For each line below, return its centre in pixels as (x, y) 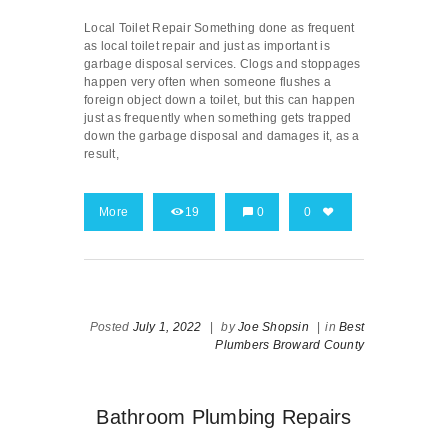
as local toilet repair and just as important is (207, 46)
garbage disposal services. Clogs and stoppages (222, 64)
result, (101, 154)
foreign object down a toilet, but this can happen (220, 100)
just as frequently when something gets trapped (218, 118)
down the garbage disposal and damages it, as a (222, 136)
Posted (111, 327)
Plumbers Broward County (289, 345)
